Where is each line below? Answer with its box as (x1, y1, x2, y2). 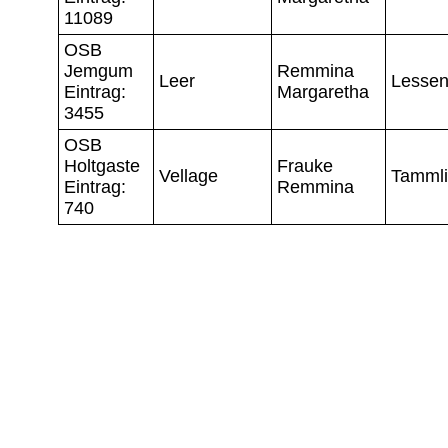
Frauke (277, 155, 333, 176)
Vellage (159, 165, 218, 186)
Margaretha (277, 81, 369, 102)
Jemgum (64, 60, 133, 81)
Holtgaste (64, 155, 140, 176)
